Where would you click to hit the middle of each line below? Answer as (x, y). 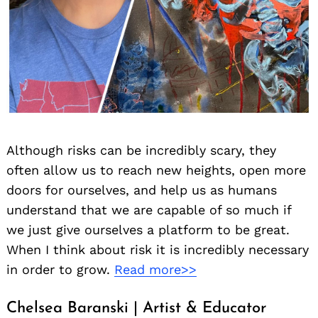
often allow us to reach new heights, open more (156, 170)
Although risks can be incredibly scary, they (141, 150)
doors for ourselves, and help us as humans (142, 190)
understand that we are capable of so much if (149, 210)
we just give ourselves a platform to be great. (148, 230)
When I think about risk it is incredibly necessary (158, 250)
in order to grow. (60, 270)
